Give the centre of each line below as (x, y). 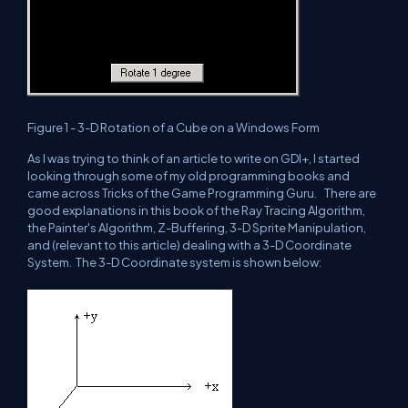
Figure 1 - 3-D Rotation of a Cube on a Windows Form (173, 127)
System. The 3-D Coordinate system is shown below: (174, 262)
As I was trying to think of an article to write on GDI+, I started (194, 158)
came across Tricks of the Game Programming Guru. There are (203, 193)
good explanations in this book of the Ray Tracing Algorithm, (197, 210)
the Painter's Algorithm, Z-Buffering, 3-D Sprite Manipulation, (197, 228)
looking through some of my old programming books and (189, 176)
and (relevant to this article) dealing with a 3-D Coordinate (189, 245)
